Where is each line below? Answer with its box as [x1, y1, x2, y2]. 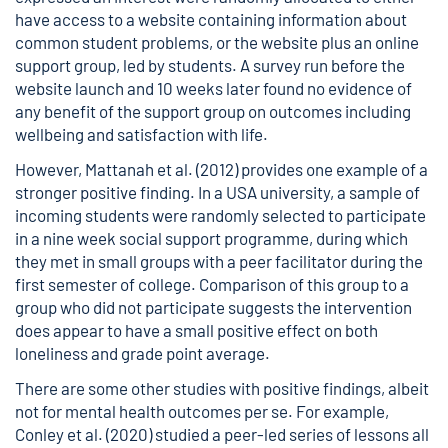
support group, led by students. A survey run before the [15, 55, 405, 75]
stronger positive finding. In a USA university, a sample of [15, 182, 420, 202]
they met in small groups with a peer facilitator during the [15, 251, 423, 271]
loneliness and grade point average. [15, 343, 270, 363]
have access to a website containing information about [15, 9, 407, 29]
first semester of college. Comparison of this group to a [15, 274, 409, 294]
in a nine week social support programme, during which [15, 228, 408, 248]
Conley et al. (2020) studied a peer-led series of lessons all [15, 424, 429, 444]
